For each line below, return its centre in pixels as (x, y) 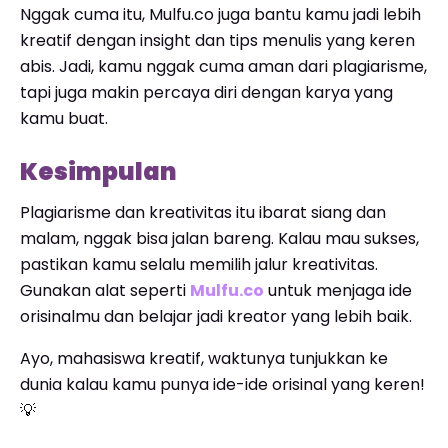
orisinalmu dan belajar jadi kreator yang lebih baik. (216, 316)
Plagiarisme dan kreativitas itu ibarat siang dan (203, 212)
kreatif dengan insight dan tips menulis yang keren (217, 40)
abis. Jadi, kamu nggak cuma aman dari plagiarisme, (223, 66)
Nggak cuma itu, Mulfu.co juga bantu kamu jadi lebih (220, 14)
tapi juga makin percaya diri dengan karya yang (206, 92)
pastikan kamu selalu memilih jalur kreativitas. (199, 264)
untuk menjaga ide (338, 290)
